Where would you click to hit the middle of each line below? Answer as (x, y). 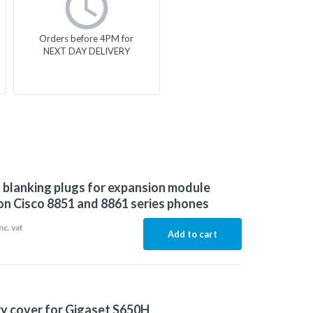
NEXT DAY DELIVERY (86, 51)
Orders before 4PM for (87, 38)
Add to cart (192, 234)
